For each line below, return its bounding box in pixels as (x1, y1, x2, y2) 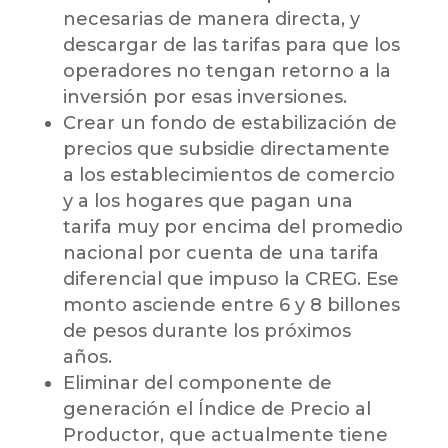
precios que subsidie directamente (62, 138, 390, 161)
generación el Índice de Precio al (62, 398, 371, 421)
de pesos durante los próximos (62, 320, 351, 343)
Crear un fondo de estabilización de (62, 112, 397, 135)
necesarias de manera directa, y (62, 8, 360, 31)
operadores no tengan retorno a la (62, 60, 391, 83)
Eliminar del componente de (62, 372, 332, 395)
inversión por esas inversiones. (62, 86, 347, 109)
